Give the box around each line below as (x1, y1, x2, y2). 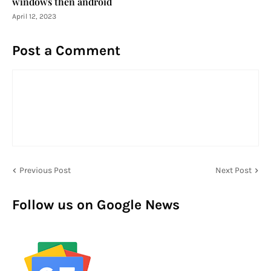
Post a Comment (12, 42, 120, 59)
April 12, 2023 (12, 12, 56, 21)
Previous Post (19, 165, 71, 175)
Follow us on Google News (12, 197, 180, 213)
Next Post (215, 165, 252, 175)
